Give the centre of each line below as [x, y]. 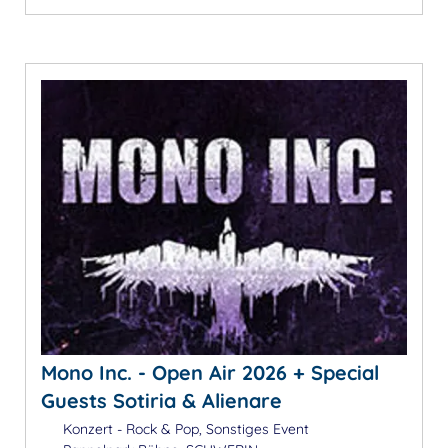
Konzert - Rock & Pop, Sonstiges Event [183, 428]
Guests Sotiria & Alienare [161, 400]
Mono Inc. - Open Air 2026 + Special [210, 372]
